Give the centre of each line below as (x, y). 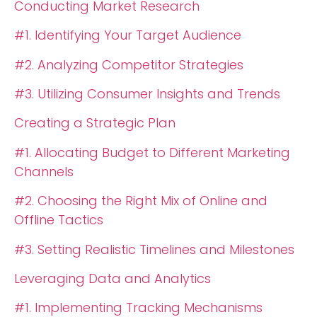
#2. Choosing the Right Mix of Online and (141, 201)
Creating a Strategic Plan (95, 123)
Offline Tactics (59, 220)
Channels (44, 171)
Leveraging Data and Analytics (113, 278)
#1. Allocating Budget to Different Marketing (152, 152)
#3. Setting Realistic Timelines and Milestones (154, 249)
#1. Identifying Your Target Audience (128, 35)
